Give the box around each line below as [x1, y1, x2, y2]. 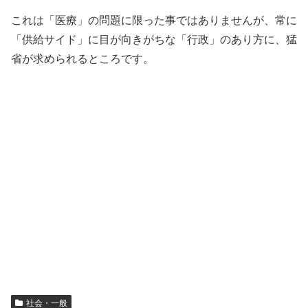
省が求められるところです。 [11, 52, 154, 65]
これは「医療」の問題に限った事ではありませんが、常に [11, 14, 297, 26]
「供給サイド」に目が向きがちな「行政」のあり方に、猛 [11, 33, 297, 45]
